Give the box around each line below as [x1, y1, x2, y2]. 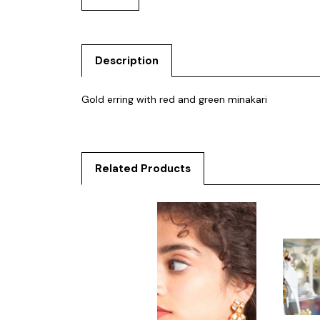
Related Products [94, 161, 191, 176]
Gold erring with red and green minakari [81, 92, 267, 106]
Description [94, 53, 159, 68]
